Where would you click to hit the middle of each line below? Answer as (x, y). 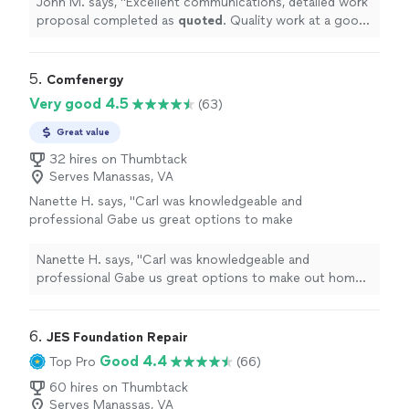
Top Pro (73, 362)
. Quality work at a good (294, 21)
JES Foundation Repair (117, 338)
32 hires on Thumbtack (118, 160)
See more (203, 238)
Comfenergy (85, 80)
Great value (83, 132)
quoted (200, 21)
